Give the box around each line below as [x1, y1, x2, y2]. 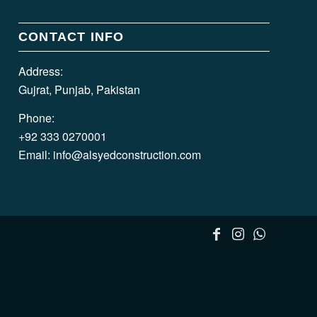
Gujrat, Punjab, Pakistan [18, 81, 141, 98]
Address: [18, 63, 64, 80]
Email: [18, 146, 54, 163]
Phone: [18, 109, 55, 126]
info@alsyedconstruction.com [53, 146, 202, 163]
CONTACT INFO [18, 30, 125, 45]
